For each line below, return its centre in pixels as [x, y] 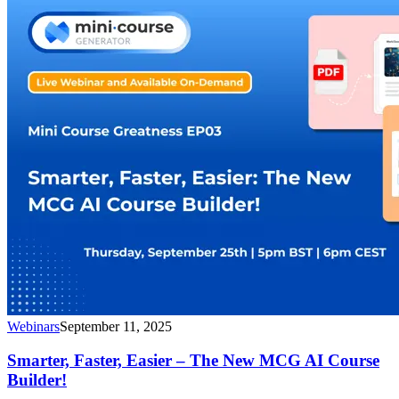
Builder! [37, 380]
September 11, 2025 [116, 326]
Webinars [33, 326]
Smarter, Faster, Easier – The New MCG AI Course [193, 361]
